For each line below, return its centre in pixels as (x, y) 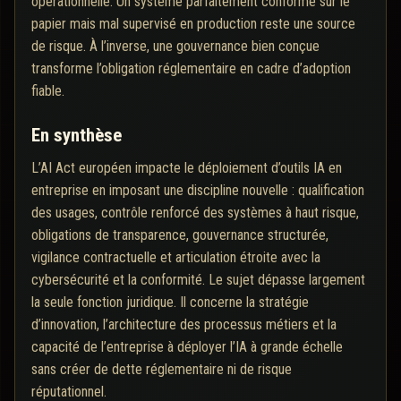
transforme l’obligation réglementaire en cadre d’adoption (191, 69)
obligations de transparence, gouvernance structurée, (180, 235)
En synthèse (77, 136)
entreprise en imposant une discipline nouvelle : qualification (198, 191)
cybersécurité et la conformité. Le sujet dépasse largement (198, 280)
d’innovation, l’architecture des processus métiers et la (184, 325)
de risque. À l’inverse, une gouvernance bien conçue (175, 47)
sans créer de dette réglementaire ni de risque (162, 370)
